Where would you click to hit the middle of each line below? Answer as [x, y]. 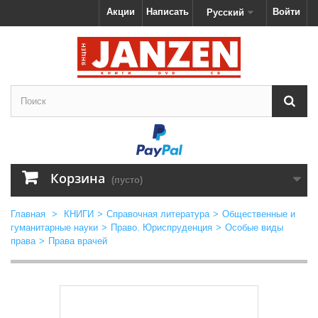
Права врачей [78, 241]
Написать [167, 12]
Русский [225, 12]
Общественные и [259, 214]
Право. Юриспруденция [161, 227]
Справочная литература [158, 214]
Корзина [78, 178]
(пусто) [127, 180]
